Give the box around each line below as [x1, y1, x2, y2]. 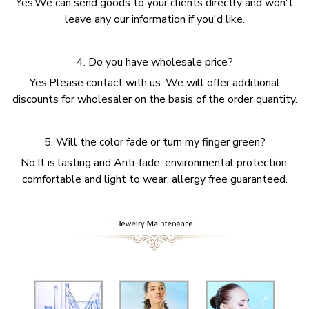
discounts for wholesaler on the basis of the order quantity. [12, 91, 297, 107]
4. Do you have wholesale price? [76, 54, 233, 70]
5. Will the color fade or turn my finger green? [43, 134, 266, 150]
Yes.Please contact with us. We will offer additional [29, 74, 280, 90]
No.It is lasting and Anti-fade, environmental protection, [20, 155, 289, 171]
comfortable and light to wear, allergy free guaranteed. [21, 172, 288, 188]
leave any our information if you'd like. [64, 11, 245, 27]
